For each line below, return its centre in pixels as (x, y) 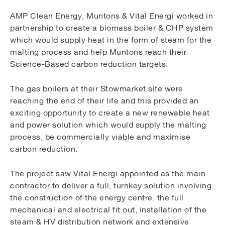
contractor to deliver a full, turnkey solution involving (111, 186)
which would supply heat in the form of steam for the (111, 40)
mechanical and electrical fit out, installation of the (108, 210)
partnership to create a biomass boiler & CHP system (112, 28)
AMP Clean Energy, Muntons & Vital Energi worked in (111, 16)
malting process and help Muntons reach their (98, 52)
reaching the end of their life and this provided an (104, 101)
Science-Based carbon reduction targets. (89, 64)
